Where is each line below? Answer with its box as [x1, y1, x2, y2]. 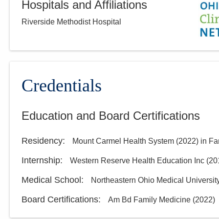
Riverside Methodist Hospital [22, 18, 121, 26]
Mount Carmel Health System [72, 137, 174, 146]
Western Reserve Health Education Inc [70, 156, 204, 165]
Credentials [22, 76, 102, 96]
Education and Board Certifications [22, 109, 200, 123]
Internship [22, 155, 60, 166]
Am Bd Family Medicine [108, 196, 191, 204]
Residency [22, 136, 63, 146]
